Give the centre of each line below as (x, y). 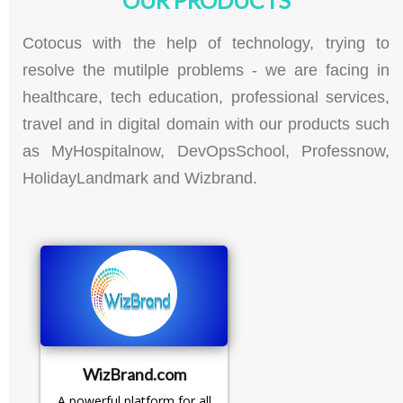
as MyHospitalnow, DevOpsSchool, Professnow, (206, 151)
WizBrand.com (134, 375)
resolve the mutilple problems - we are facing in (206, 70)
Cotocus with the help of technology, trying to (206, 43)
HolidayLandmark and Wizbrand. (140, 178)
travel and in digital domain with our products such (206, 124)
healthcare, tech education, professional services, (206, 97)
